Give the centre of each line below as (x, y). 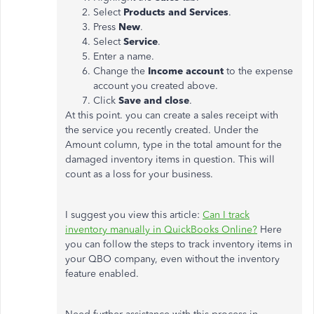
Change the (121, 71)
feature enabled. (103, 274)
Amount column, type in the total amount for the (173, 145)
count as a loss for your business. (139, 174)
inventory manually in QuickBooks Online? (161, 230)
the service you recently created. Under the (162, 130)
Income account (186, 71)
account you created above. (156, 86)
